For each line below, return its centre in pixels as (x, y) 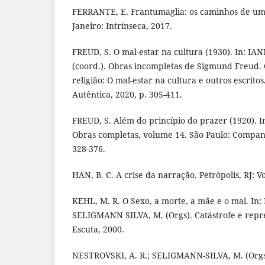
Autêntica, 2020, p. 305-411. (127, 94)
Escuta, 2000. (98, 229)
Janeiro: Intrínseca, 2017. (122, 25)
